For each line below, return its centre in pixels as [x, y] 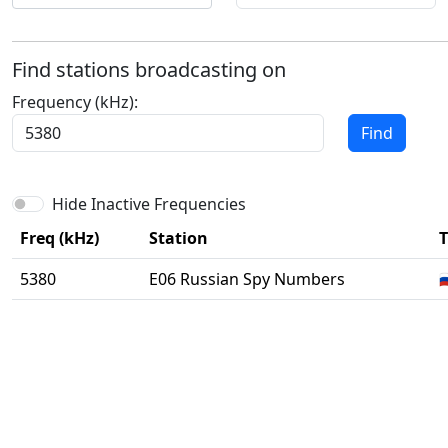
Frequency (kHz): [75, 102]
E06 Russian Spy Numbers [247, 279]
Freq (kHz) [59, 238]
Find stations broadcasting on [149, 69]
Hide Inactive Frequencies [149, 204]
